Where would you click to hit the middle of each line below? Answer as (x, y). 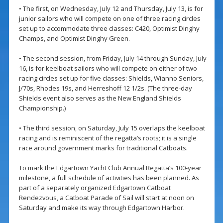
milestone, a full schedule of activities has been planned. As (109, 178)
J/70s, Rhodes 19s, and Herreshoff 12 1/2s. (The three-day (105, 88)
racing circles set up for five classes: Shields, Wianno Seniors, (111, 78)
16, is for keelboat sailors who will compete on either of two (108, 68)
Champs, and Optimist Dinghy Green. (74, 39)
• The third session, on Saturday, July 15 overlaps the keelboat (112, 128)
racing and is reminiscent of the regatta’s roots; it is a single (108, 138)
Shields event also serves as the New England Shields (100, 98)
